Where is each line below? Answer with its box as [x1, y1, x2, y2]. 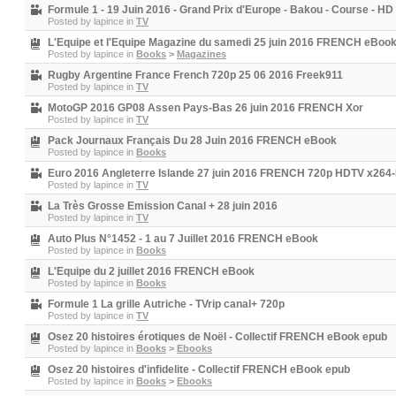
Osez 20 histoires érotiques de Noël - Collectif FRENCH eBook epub [48, 331, 387, 343]
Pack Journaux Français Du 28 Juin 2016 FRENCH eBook [48, 134, 337, 147]
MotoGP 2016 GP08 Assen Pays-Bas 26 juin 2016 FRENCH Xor [48, 102, 363, 114]
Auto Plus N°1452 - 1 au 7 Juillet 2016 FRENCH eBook [48, 232, 318, 245]
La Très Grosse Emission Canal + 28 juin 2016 [48, 200, 278, 212]
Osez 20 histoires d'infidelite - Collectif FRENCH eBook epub [48, 363, 350, 376]
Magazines [177, 49, 226, 59]
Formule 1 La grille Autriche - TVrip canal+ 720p [48, 298, 285, 310]
